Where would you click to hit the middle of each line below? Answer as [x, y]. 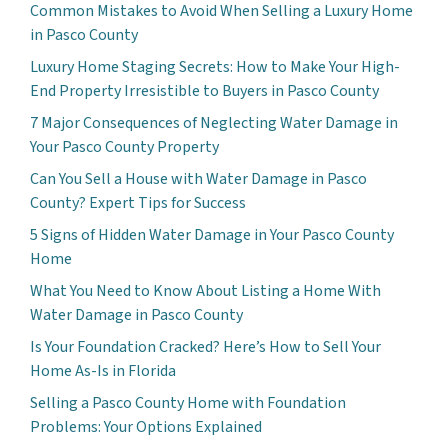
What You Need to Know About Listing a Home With [205, 290]
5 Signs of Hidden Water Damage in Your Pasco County [212, 234]
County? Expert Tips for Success [138, 202]
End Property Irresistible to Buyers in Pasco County [206, 90]
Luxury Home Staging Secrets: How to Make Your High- [215, 66]
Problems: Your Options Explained [146, 426]
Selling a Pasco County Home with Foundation [188, 402]
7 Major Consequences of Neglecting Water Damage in [214, 122]
